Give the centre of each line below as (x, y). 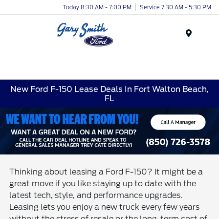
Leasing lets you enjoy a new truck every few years (105, 207)
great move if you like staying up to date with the (103, 183)
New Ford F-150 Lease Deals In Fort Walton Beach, (109, 89)
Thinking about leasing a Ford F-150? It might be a (106, 172)
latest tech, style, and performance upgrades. (96, 195)
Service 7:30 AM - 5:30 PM (175, 7)
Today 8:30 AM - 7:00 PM (97, 7)
